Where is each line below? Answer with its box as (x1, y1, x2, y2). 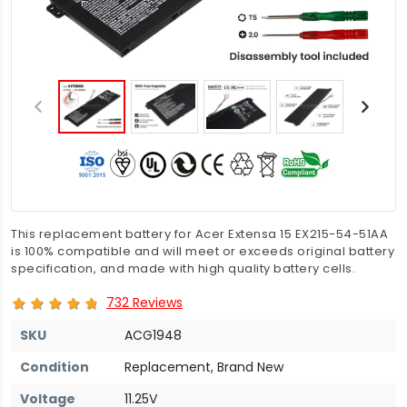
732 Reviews (106, 293, 183, 312)
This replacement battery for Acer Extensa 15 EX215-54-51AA (11, 225, 388, 243)
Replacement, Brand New (124, 357, 283, 376)
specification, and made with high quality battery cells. (11, 260, 355, 277)
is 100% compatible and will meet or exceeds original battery (11, 243, 394, 260)
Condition (20, 357, 89, 376)
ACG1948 (124, 325, 182, 344)
